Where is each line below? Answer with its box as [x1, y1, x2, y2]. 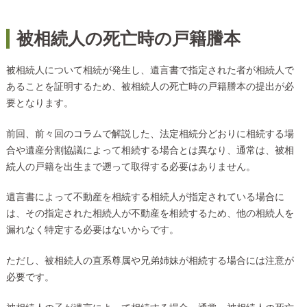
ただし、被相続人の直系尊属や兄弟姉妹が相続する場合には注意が [5, 256, 294, 267]
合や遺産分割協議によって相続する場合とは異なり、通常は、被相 [5, 145, 294, 156]
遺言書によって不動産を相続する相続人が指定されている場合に [5, 192, 284, 203]
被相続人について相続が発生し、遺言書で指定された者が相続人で [5, 65, 294, 76]
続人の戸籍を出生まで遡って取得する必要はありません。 [5, 161, 256, 172]
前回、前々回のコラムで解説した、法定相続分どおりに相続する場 [5, 128, 294, 139]
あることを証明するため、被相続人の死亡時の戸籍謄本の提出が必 [5, 82, 294, 93]
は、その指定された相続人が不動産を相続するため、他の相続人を [5, 208, 294, 219]
